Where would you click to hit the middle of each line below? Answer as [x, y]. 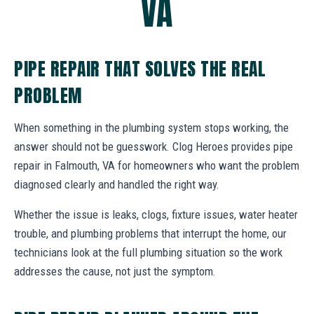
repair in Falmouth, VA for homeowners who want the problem [157, 165]
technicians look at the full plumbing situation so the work [148, 252]
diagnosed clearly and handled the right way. [117, 184]
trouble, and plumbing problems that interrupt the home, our [150, 233]
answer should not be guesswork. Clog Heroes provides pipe [153, 146]
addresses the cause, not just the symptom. [115, 271]
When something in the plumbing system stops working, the [151, 127]
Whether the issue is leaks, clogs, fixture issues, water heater [156, 214]
